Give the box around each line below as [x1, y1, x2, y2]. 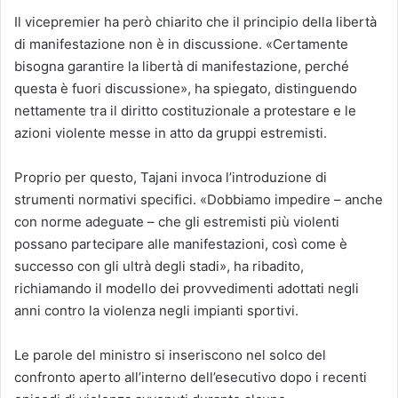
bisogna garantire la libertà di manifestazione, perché [14, 58, 349, 75]
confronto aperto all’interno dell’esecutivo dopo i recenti [14, 369, 367, 386]
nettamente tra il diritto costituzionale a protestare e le [14, 102, 356, 119]
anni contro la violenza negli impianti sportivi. [14, 302, 298, 319]
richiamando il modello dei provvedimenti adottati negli [14, 280, 359, 297]
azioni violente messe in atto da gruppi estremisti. [14, 124, 327, 141]
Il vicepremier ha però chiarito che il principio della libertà [14, 13, 377, 30]
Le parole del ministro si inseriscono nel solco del [14, 346, 326, 363]
